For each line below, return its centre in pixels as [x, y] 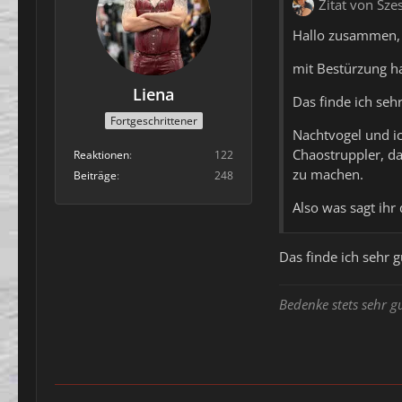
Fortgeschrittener [153, 121]
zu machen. [328, 174]
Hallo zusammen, [346, 35]
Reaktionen [101, 155]
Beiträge [95, 176]
